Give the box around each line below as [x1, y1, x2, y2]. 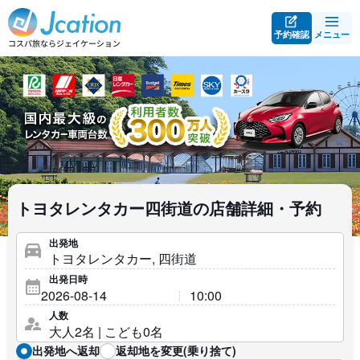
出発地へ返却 [32, 342, 100, 358]
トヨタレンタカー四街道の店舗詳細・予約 [16, 196, 321, 219]
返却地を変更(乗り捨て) [116, 342, 236, 358]
